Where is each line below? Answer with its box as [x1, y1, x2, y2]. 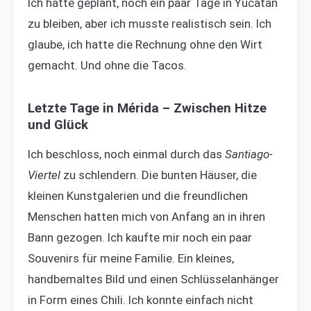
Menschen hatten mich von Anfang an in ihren [28, 210, 265, 224]
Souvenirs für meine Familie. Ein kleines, [28, 251, 234, 266]
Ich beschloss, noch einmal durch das [28, 147, 225, 162]
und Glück [28, 117, 88, 133]
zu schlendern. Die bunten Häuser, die [60, 168, 257, 183]
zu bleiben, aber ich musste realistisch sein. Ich [28, 17, 271, 31]
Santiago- [225, 147, 273, 162]
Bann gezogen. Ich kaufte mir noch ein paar [28, 230, 252, 245]
